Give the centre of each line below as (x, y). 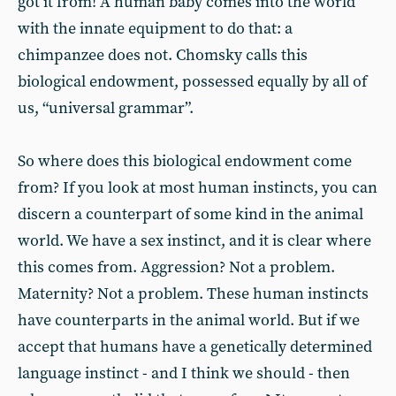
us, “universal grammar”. (106, 108)
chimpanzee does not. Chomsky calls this (163, 55)
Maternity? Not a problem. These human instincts (193, 294)
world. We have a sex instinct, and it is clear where (194, 241)
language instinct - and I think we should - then (184, 373)
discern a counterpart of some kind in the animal (190, 214)
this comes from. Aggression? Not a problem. (176, 267)
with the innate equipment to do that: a (155, 29)
